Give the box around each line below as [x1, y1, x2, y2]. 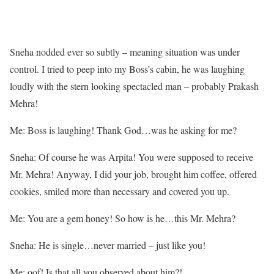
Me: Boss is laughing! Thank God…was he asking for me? [10, 124, 237, 137]
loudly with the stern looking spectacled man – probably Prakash [10, 80, 259, 93]
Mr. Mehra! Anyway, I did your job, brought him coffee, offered [10, 168, 257, 181]
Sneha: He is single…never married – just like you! [10, 239, 206, 252]
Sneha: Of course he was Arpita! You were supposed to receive [10, 150, 253, 164]
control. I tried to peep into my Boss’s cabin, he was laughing [10, 62, 245, 76]
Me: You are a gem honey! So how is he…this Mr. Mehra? [10, 212, 235, 225]
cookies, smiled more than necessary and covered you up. [10, 185, 229, 198]
